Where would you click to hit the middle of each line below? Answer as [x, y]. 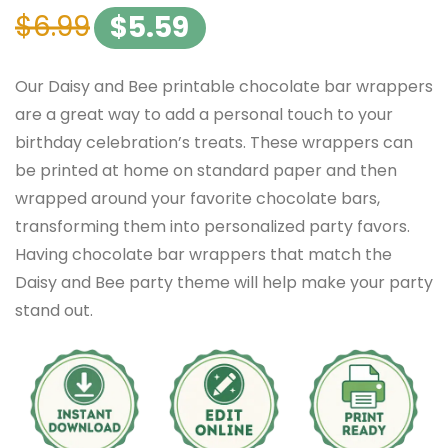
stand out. [54, 310]
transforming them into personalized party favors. [212, 226]
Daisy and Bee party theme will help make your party [224, 282]
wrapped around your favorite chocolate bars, [197, 198]
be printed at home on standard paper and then [206, 170]
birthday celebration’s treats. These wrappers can [214, 142]
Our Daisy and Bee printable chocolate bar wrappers [224, 86]
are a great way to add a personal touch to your [204, 114]
